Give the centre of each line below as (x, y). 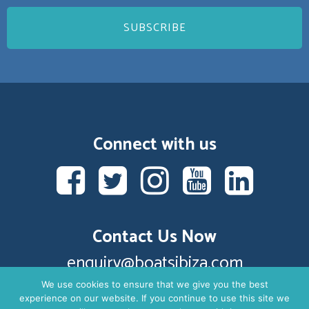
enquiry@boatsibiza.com (154, 264)
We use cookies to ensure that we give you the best (154, 284)
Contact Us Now (154, 238)
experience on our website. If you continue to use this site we (154, 298)
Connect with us (154, 145)
